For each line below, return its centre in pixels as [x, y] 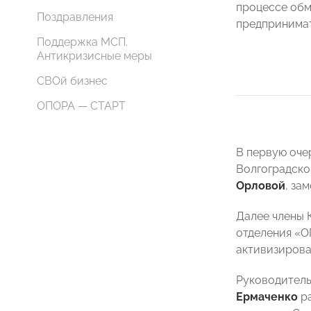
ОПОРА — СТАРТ [81, 106]
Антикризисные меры [94, 56]
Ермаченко [267, 297]
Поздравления [75, 17]
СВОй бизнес [72, 81]
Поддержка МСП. [82, 42]
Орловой [261, 186]
